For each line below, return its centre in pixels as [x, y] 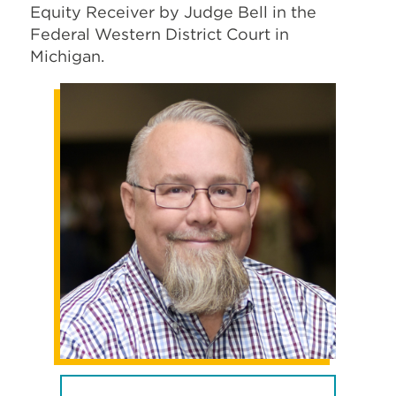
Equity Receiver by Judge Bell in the [173, 11]
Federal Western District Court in [160, 34]
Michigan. [67, 56]
